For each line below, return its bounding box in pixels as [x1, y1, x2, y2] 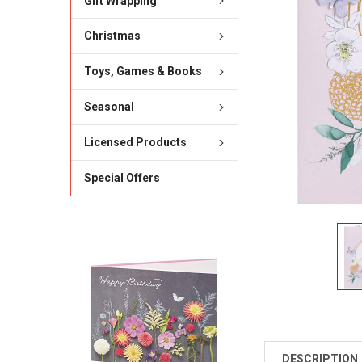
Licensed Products [83, 136, 187, 149]
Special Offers [83, 171, 160, 185]
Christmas [83, 29, 141, 43]
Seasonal [83, 100, 134, 114]
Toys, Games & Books [83, 65, 202, 78]
